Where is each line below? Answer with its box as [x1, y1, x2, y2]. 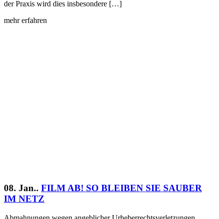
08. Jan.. [4, 183, 39, 194]
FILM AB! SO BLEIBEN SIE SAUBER [41, 183, 202, 194]
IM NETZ [4, 194, 44, 204]
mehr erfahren [4, 16, 47, 25]
